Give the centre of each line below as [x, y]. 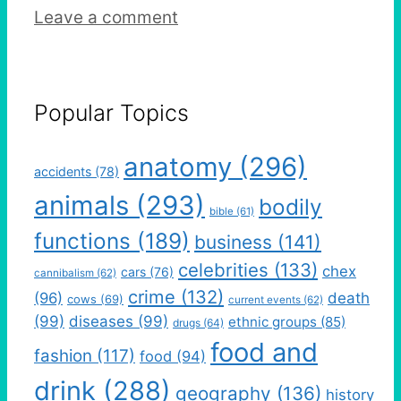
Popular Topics [111, 112]
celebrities [223, 270]
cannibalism [64, 273]
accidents [63, 172]
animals [81, 206]
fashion [63, 356]
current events [264, 300]
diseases [101, 322]
